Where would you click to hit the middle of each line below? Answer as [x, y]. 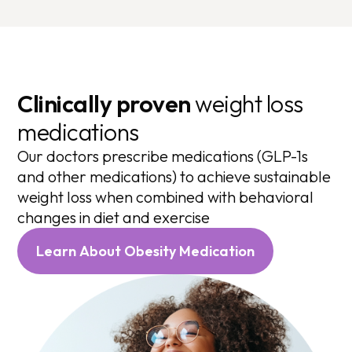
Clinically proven [104, 103]
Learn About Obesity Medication [146, 251]
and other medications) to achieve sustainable [174, 176]
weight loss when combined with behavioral [166, 196]
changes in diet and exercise [114, 217]
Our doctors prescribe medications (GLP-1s [163, 156]
